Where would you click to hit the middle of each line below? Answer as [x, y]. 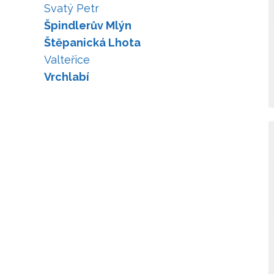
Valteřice [67, 60]
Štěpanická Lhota [92, 43]
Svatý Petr [72, 8]
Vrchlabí [67, 77]
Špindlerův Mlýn [88, 25]
